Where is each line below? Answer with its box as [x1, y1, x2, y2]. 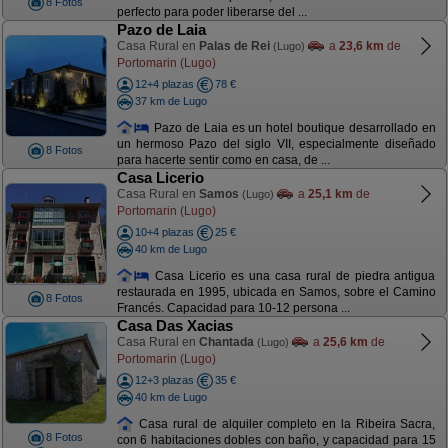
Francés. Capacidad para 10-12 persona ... [116, 301, 350, 316]
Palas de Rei [198, 39, 270, 53]
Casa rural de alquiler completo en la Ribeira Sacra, [134, 416, 436, 431]
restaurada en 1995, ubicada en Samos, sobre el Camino [116, 285, 436, 300]
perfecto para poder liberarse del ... [116, 5, 307, 20]
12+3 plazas [134, 374, 194, 386]
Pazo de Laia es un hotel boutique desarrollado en [150, 120, 436, 135]
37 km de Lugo [134, 94, 207, 107]
